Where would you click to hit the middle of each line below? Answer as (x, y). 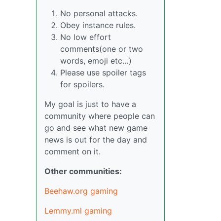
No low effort (86, 37)
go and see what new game (96, 128)
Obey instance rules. (98, 25)
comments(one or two (102, 49)
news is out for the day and (96, 140)
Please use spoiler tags (103, 73)
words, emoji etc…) (96, 61)
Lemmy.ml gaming (78, 211)
